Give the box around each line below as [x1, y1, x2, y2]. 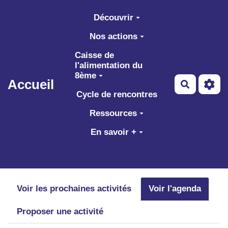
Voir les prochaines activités [17, 184, 131, 193]
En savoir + [90, 127, 136, 137]
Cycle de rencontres [76, 89, 157, 99]
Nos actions [89, 31, 137, 41]
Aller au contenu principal [12, 7, 117, 17]
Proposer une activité [17, 207, 103, 216]
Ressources [90, 108, 137, 118]
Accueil [8, 77, 54, 92]
